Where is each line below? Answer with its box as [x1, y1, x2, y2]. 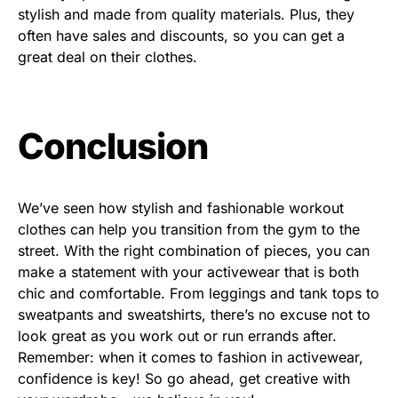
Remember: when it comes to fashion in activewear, [18, 347, 363, 366]
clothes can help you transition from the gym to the [18, 219, 360, 238]
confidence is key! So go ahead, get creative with [18, 369, 350, 387]
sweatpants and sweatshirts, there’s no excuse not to [18, 305, 370, 323]
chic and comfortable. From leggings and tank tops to [18, 283, 379, 302]
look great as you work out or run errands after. [18, 326, 337, 345]
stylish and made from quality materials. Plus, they [18, 4, 354, 23]
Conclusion [18, 123, 208, 168]
